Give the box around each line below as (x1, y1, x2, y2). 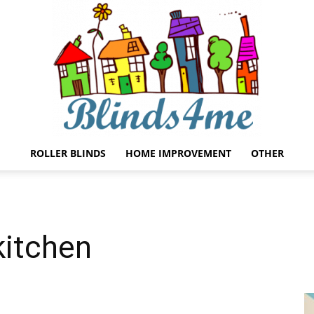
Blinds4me (156, 175, 204, 187)
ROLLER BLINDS (30, 146, 106, 160)
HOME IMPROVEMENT (125, 146, 231, 160)
